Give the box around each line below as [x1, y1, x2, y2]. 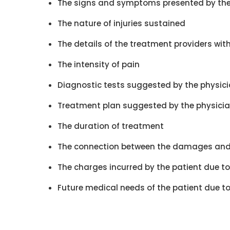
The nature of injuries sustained [57, 18, 185, 29]
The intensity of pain [57, 59, 140, 70]
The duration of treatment [57, 121, 164, 131]
